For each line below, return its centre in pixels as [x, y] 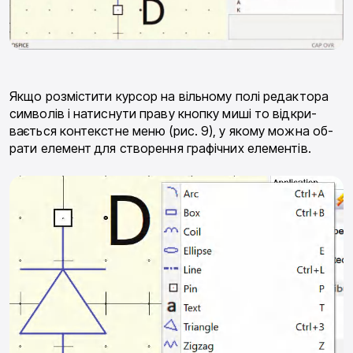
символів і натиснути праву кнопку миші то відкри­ [163, 113]
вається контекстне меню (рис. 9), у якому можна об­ [172, 130]
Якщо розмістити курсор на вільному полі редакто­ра [169, 96]
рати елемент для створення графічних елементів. [160, 148]
